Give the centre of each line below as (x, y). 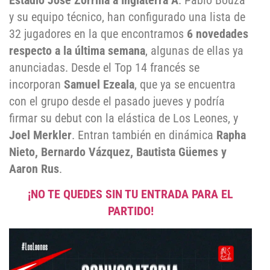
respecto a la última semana (77, 51)
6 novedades (218, 34)
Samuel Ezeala (99, 85)
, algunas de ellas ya (194, 51)
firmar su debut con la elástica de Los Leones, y (124, 118)
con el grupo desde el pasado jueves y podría (117, 102)
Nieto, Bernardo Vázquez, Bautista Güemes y (118, 152)
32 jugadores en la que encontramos (98, 34)
